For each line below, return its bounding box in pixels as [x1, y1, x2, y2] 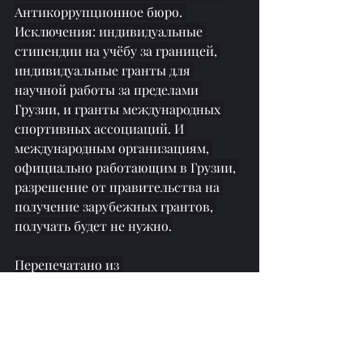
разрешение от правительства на [15, 178, 223, 196]
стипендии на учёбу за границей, [15, 42, 220, 60]
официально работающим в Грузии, [15, 159, 239, 177]
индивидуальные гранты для [15, 62, 194, 79]
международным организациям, [15, 139, 212, 157]
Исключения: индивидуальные [15, 23, 206, 41]
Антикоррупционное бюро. [15, 3, 186, 21]
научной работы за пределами [15, 81, 202, 99]
